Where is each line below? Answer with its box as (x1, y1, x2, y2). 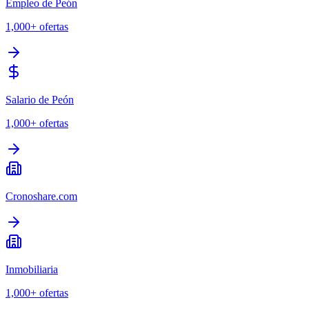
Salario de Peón (6, 94, 74, 106)
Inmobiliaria (6, 263, 58, 276)
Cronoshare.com (6, 190, 77, 203)
